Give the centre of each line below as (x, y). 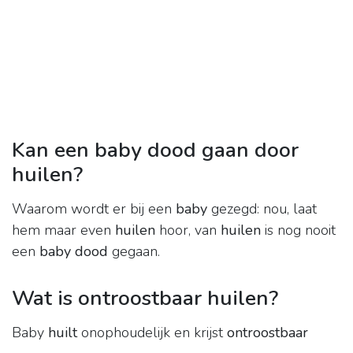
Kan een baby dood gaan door (155, 150)
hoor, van (188, 230)
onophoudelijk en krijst (152, 333)
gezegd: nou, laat (262, 209)
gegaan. (134, 252)
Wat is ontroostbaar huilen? (145, 298)
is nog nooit (298, 230)
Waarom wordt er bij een (94, 209)
